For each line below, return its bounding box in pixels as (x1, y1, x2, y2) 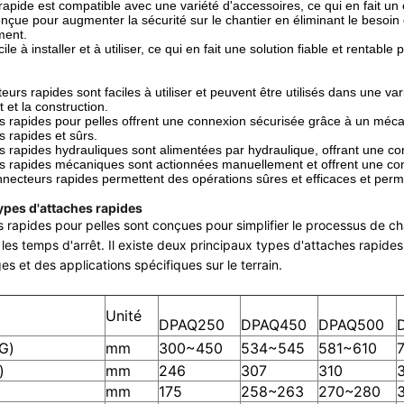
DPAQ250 (159, 316, 225, 334)
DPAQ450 (241, 316, 307, 334)
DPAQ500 (318, 316, 384, 334)
